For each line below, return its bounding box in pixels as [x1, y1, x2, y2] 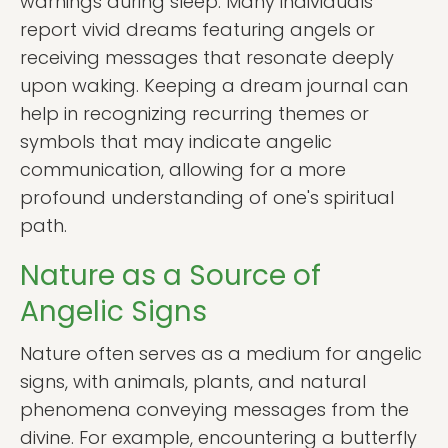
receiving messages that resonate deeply [20, 45, 394, 70]
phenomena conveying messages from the [20, 397, 409, 422]
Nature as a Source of [20, 256, 321, 295]
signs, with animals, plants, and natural [20, 369, 366, 394]
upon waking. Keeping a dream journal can [20, 73, 408, 98]
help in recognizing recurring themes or [20, 101, 369, 126]
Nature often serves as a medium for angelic [20, 341, 422, 366]
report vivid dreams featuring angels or [20, 17, 375, 42]
